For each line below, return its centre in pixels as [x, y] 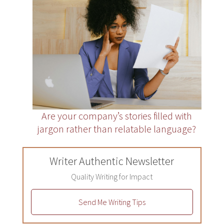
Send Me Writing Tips [112, 202]
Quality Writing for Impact [112, 176]
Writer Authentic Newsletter [112, 161]
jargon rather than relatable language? [117, 128]
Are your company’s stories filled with [117, 115]
